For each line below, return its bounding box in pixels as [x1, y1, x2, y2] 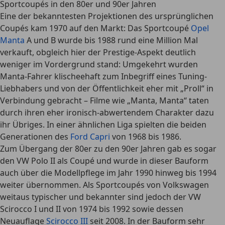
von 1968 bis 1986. [110, 131, 181, 142]
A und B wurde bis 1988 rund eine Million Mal [25, 35, 198, 46]
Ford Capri [70, 131, 110, 142]
